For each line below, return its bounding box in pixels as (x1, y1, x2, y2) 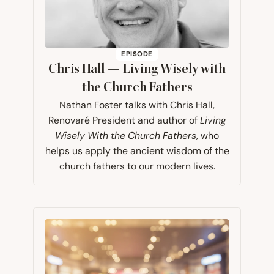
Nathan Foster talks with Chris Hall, (59, 98, 215, 111)
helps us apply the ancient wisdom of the (45, 144, 229, 157)
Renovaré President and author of (48, 114, 200, 126)
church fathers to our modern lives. (59, 160, 215, 172)
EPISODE (121, 50, 153, 59)
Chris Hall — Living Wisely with (48, 61, 226, 77)
